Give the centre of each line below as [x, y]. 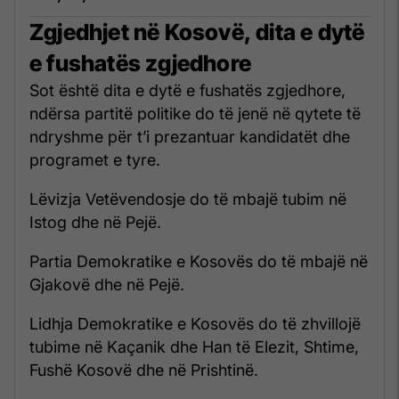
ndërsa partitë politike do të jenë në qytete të [195, 113]
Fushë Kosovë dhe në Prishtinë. [144, 370]
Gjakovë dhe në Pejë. [107, 284]
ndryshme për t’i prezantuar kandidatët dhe [190, 136]
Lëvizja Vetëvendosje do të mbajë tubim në [188, 199]
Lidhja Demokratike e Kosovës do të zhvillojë [195, 323]
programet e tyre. [95, 159]
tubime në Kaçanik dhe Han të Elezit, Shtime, [194, 346]
